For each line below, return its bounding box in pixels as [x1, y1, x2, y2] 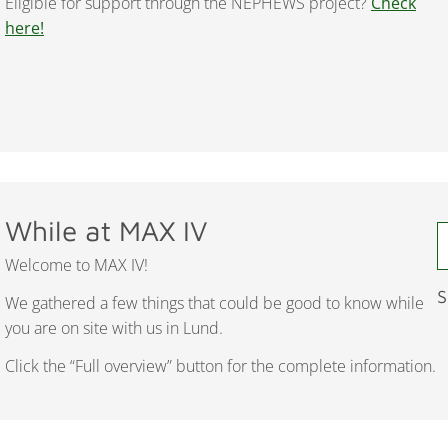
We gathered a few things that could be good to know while [5, 292, 424, 315]
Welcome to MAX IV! [5, 254, 148, 277]
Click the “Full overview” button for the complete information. [5, 355, 436, 377]
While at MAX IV [5, 214, 207, 248]
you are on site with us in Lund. [5, 317, 223, 340]
